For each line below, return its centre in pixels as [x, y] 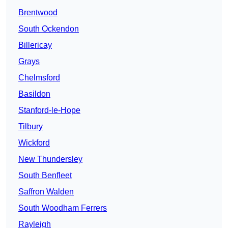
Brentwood [38, 13]
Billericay [35, 45]
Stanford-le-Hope [49, 110]
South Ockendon [49, 29]
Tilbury [31, 127]
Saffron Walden [46, 192]
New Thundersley [50, 159]
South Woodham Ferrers [63, 208]
